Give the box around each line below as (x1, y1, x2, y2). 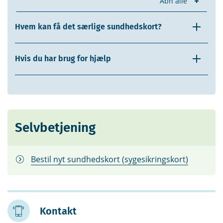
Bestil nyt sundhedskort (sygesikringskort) (31, 154, 188, 165)
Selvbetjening (15, 120, 96, 136)
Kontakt (40, 205, 77, 218)
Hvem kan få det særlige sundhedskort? (15, 22, 162, 32)
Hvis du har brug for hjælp (15, 54, 111, 64)
